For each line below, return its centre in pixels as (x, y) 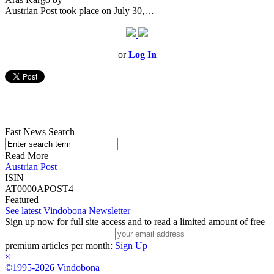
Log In (142, 55)
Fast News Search (40, 132)
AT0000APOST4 (39, 189)
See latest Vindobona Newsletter (68, 211)
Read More (27, 156)
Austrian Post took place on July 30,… (80, 11)
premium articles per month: (60, 246)
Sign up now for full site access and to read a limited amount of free (135, 222)
